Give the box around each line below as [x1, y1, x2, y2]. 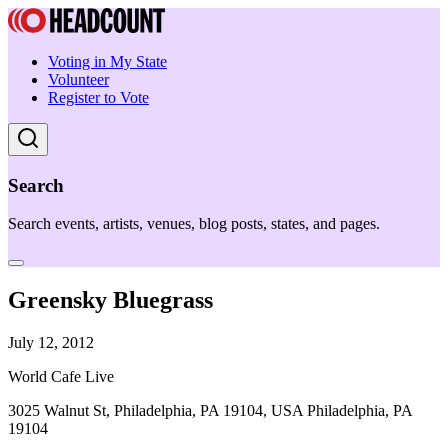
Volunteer [48, 71, 109, 88]
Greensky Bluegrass [8, 287, 213, 314]
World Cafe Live [8, 368, 114, 386]
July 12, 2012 [8, 334, 94, 352]
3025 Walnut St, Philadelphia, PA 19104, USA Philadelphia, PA [8, 402, 412, 420]
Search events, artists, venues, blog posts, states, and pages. [8, 215, 380, 233]
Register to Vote [48, 89, 149, 106]
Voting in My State [48, 53, 167, 70]
